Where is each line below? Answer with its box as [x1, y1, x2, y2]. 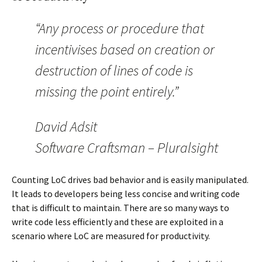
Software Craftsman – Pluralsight [35, 139, 218, 157]
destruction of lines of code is [35, 61, 193, 80]
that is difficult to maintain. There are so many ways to [12, 202, 229, 214]
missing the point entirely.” [35, 82, 178, 101]
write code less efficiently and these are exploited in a [12, 216, 223, 228]
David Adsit [35, 118, 97, 136]
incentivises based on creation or [35, 40, 215, 59]
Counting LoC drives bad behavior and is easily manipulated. [12, 174, 249, 186]
